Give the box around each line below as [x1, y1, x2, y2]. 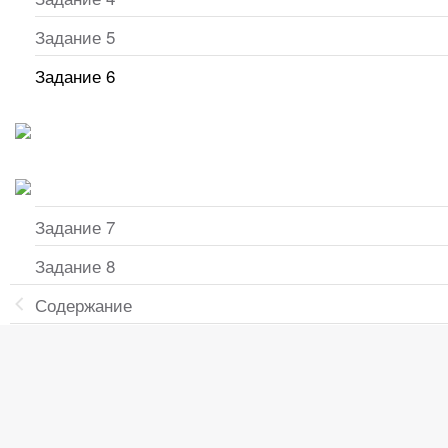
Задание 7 [35, 214, 115, 239]
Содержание [35, 292, 132, 317]
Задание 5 [35, 24, 115, 49]
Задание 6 [35, 63, 115, 88]
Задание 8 [35, 253, 115, 278]
